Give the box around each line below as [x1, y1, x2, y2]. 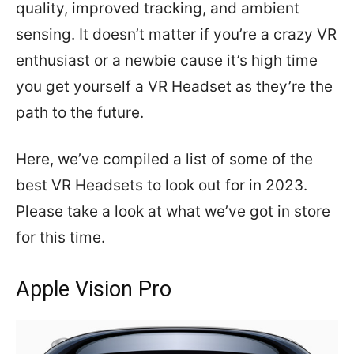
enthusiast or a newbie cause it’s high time [16, 51, 318, 70]
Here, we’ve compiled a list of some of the [16, 150, 313, 168]
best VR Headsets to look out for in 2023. [16, 176, 307, 194]
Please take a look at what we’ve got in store [16, 202, 330, 220]
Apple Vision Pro [16, 277, 171, 302]
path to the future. [16, 104, 144, 122]
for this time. [16, 228, 109, 247]
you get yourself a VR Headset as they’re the [16, 77, 333, 96]
